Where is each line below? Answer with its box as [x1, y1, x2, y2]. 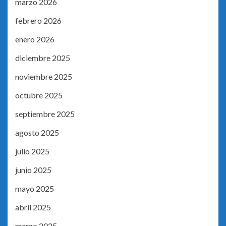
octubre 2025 [15, 90, 63, 100]
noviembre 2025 [15, 72, 72, 82]
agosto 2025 [15, 128, 59, 138]
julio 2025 [15, 146, 49, 156]
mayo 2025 [15, 184, 54, 194]
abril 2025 [15, 202, 51, 212]
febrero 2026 [15, 16, 62, 26]
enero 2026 [15, 34, 54, 44]
